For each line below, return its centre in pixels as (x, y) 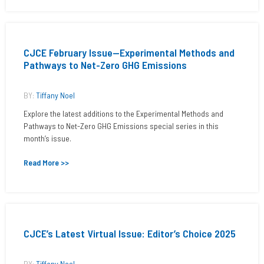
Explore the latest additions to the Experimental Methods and (123, 113)
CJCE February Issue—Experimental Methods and (129, 52)
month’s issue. (47, 138)
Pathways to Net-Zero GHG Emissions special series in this (121, 126)
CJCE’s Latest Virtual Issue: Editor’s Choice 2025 (130, 233)
